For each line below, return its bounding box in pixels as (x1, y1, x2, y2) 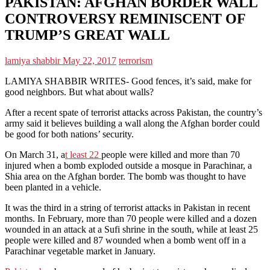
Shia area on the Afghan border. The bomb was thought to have (5, 171, 246, 181)
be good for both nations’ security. (5, 128, 134, 139)
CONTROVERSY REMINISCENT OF (5, 10, 245, 27)
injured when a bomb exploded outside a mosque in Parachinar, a (5, 160, 252, 171)
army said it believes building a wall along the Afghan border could (5, 118, 260, 128)
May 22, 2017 (60, 55, 116, 66)
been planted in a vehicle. (5, 181, 101, 192)
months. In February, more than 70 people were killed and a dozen (5, 213, 257, 224)
